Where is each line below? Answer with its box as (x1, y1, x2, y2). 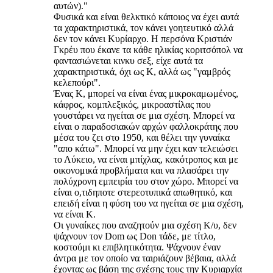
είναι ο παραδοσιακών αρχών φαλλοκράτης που (54, 121, 238, 132)
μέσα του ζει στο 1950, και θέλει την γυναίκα (54, 132, 230, 143)
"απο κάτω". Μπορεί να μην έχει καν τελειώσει (54, 143, 238, 154)
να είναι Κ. (54, 209, 96, 220)
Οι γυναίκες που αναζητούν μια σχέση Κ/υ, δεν (54, 220, 236, 231)
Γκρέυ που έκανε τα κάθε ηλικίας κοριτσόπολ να (54, 44, 243, 55)
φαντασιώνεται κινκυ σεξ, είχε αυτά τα (54, 55, 203, 66)
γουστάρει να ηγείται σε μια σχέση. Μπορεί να (54, 110, 235, 121)
